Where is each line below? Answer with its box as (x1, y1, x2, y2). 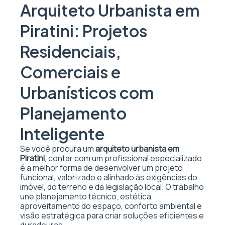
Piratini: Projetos (20, 21, 147, 41)
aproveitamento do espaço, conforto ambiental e (20, 200, 202, 211)
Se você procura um (20, 143, 95, 154)
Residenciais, (20, 41, 121, 61)
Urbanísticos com (20, 82, 154, 102)
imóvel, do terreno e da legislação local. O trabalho (20, 181, 204, 192)
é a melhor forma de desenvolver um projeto (20, 162, 183, 173)
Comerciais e (20, 62, 121, 82)
